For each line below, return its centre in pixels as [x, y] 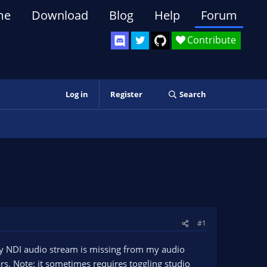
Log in [77, 94]
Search [193, 94]
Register [126, 94]
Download [60, 15]
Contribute [212, 40]
